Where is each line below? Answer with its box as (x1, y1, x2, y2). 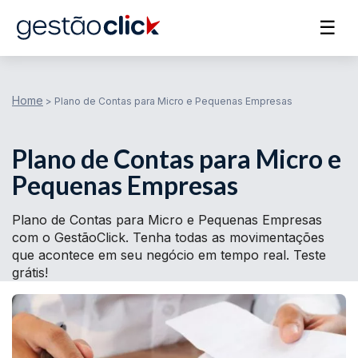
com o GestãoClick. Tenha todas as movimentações (12, 229, 324, 245)
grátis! (12, 265, 48, 280)
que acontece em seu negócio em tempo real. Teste (12, 247, 326, 263)
